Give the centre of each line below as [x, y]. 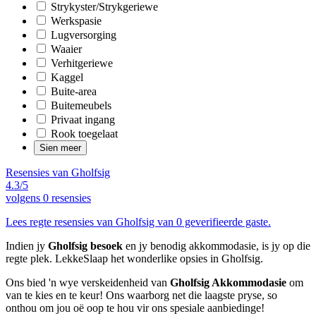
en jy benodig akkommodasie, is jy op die [217, 245]
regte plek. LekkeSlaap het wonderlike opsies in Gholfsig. [134, 258]
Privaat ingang [81, 119]
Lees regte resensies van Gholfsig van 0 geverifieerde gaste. [138, 221]
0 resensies [67, 197]
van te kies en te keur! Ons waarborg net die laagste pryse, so [141, 295]
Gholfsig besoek [85, 245]
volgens [24, 197]
